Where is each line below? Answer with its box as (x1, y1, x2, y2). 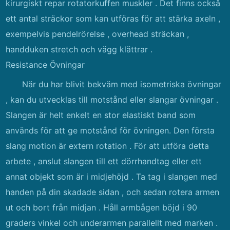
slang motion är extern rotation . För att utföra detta (6, 141, 209, 151)
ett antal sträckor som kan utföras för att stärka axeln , (6, 13, 221, 24)
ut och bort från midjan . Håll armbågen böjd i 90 (6, 202, 198, 213)
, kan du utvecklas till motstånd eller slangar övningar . (6, 94, 219, 105)
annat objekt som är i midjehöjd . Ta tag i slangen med (6, 171, 218, 182)
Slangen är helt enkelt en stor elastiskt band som (6, 110, 196, 120)
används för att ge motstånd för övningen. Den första (6, 125, 215, 136)
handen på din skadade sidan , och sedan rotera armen (6, 187, 220, 197)
